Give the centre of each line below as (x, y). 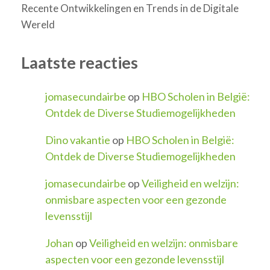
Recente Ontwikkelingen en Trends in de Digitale (130, 8)
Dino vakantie (78, 140)
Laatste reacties (80, 63)
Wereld (38, 25)
